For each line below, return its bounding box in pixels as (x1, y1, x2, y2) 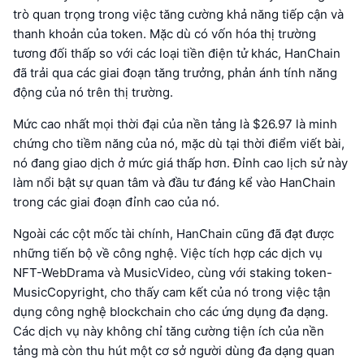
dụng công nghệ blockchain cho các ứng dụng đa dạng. (13, 304, 328, 320)
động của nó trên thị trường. (13, 84, 173, 101)
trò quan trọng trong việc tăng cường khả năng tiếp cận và (13, 6, 344, 23)
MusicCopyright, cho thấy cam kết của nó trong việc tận (13, 284, 331, 301)
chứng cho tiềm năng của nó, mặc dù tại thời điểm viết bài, (13, 136, 344, 152)
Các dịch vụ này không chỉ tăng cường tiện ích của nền (13, 323, 324, 340)
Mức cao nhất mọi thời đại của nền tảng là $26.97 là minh (13, 116, 337, 132)
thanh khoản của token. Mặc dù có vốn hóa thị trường (13, 26, 316, 42)
